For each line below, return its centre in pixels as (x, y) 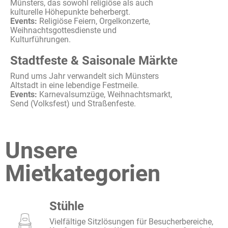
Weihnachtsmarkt (139, 94)
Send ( (22, 104)
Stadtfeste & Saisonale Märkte (94, 61)
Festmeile (120, 85)
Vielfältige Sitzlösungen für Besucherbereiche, (132, 222)
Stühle (67, 206)
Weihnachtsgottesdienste (55, 30)
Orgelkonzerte (124, 21)
